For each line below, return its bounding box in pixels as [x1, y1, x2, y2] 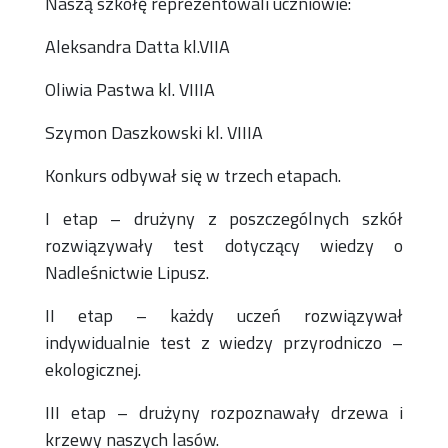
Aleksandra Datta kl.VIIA [45, 32, 230, 60]
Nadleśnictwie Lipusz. [45, 258, 209, 286]
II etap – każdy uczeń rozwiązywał [45, 301, 403, 329]
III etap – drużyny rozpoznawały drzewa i [45, 398, 403, 426]
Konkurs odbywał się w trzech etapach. [45, 161, 341, 189]
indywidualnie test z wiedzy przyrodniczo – [45, 328, 403, 356]
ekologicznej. [45, 355, 141, 383]
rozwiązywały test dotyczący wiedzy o [45, 231, 403, 259]
